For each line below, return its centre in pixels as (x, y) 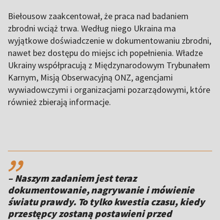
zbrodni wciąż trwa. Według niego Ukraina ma (92, 28)
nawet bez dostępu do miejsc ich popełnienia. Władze (105, 53)
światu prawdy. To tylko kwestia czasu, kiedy (106, 202)
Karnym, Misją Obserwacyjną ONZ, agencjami (90, 78)
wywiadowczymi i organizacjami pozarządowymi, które (109, 90)
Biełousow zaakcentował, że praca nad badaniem (98, 16)
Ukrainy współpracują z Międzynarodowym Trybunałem (109, 65)
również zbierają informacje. (59, 102)
